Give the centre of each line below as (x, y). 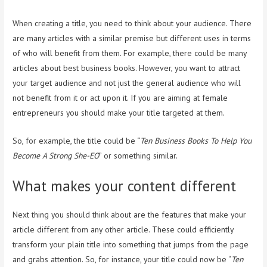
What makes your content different (125, 186)
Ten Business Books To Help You (196, 141)
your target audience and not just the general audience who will (127, 83)
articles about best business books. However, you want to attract (127, 68)
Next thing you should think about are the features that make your (130, 214)
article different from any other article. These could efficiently (123, 229)
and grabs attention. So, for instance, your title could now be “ (122, 259)
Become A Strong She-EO (56, 156)
